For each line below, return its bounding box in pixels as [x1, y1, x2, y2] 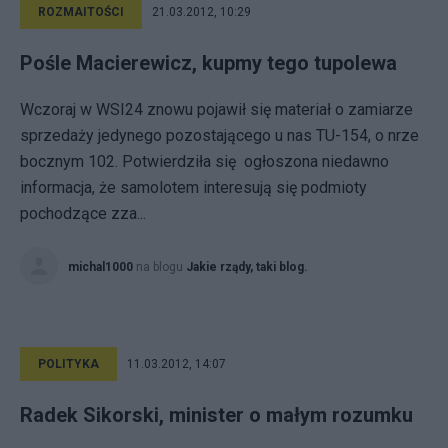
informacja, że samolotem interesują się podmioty [20, 178, 367, 197]
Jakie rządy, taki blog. [186, 260, 308, 274]
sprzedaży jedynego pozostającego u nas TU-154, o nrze [20, 126, 419, 145]
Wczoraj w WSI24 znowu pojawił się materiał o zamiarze [20, 100, 413, 119]
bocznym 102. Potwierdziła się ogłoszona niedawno [20, 152, 389, 171]
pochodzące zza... [20, 204, 146, 223]
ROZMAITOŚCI [38, 5, 124, 19]
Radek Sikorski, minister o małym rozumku [20, 403, 413, 427]
